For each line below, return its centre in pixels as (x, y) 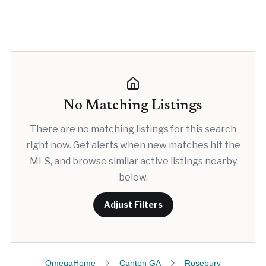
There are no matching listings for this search (133, 129)
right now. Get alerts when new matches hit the (133, 145)
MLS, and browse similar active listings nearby (133, 161)
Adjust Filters (133, 205)
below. (133, 177)
